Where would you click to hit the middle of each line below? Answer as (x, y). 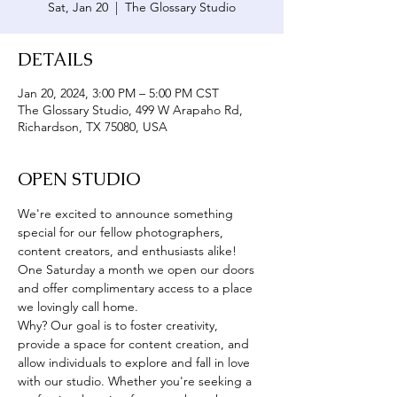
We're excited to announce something (127, 214)
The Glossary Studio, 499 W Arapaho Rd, (130, 110)
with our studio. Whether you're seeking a (136, 381)
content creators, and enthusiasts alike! (129, 251)
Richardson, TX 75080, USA (93, 127)
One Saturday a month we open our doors (138, 269)
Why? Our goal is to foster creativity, (120, 325)
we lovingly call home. (80, 307)
